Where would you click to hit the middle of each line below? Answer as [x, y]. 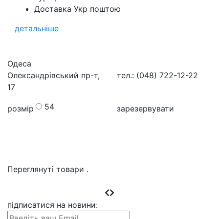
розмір [21, 109]
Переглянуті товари [47, 169]
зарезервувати [145, 109]
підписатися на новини [52, 205]
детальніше [37, 29]
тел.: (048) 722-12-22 [157, 76]
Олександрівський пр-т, [54, 76]
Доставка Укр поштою [77, 9]
